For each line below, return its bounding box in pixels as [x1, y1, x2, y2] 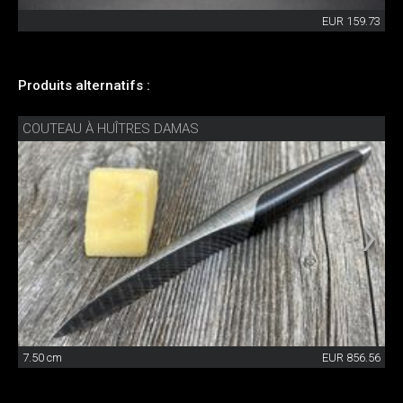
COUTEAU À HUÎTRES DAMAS [22, 120, 199, 137]
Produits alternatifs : [18, 76, 150, 94]
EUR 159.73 [322, 13, 381, 28]
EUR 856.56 [322, 351, 381, 365]
